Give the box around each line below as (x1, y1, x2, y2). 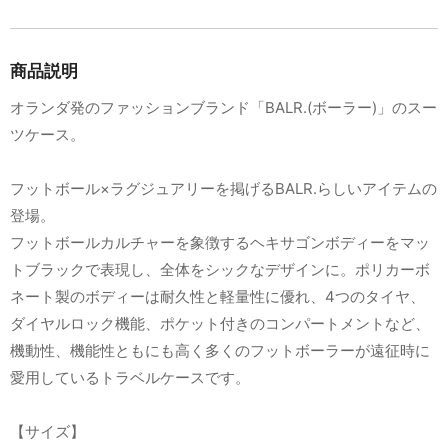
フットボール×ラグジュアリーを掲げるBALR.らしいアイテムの (10, 179, 437, 199)
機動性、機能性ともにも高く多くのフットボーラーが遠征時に (10, 341, 430, 361)
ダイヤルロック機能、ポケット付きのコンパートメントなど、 (10, 314, 430, 334)
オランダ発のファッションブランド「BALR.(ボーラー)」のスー (10, 98, 437, 118)
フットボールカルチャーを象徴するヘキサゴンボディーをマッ (10, 233, 430, 253)
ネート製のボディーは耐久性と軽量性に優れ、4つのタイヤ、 (10, 287, 425, 307)
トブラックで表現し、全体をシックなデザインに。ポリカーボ (10, 260, 430, 280)
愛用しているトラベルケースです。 (10, 368, 250, 388)
